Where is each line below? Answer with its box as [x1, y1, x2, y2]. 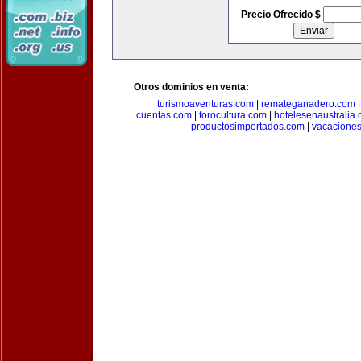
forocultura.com [199, 110, 267, 121]
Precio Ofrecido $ [240, 9, 323, 20]
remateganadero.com [260, 98, 355, 110]
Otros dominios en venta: [134, 81, 249, 93]
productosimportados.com [191, 121, 305, 132]
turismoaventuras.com [156, 98, 254, 110]
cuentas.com [136, 110, 192, 121]
